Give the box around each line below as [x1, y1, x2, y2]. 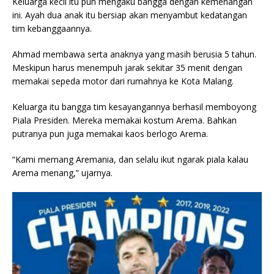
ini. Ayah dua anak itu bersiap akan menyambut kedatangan [12, 9, 247, 21]
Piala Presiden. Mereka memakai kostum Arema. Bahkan [12, 114, 237, 126]
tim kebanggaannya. [12, 22, 92, 34]
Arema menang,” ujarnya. [12, 166, 113, 179]
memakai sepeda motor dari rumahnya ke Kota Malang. [12, 75, 234, 87]
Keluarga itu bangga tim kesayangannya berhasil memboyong [12, 100, 256, 113]
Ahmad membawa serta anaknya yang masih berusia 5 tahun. [12, 48, 256, 60]
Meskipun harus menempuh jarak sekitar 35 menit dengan [12, 61, 242, 73]
